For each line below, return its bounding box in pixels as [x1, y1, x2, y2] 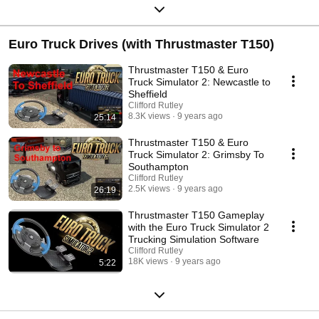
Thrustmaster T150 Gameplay [128, 209, 264, 221]
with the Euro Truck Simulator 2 [128, 221, 269, 233]
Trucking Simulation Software [169, 233, 259, 245]
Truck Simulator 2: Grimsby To [128, 148, 264, 160]
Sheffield [128, 88, 167, 100]
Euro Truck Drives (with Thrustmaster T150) [9, 36, 274, 51]
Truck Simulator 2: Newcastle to [128, 75, 271, 88]
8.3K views [128, 110, 170, 121]
